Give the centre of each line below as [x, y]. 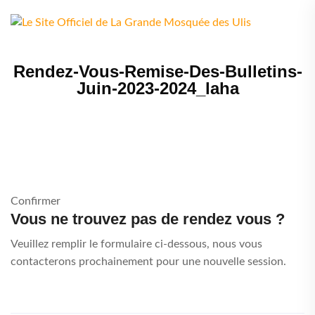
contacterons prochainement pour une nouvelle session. [148, 262]
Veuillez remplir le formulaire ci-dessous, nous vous [136, 244]
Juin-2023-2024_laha [157, 89]
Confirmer [36, 201]
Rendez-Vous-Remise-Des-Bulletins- [157, 72]
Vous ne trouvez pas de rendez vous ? [148, 219]
